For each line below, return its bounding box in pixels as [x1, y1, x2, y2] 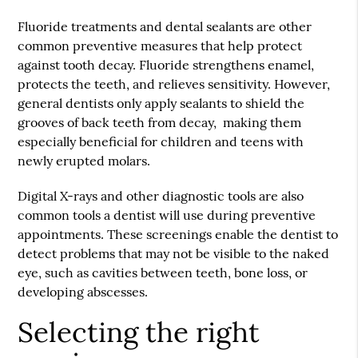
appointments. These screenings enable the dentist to [18, 226, 339, 243]
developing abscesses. [18, 284, 152, 300]
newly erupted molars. [18, 153, 151, 169]
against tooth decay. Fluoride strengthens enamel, [18, 57, 315, 74]
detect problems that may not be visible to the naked [18, 245, 330, 262]
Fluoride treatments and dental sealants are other [18, 18, 312, 35]
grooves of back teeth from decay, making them [18, 114, 302, 131]
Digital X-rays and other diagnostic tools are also [18, 188, 304, 205]
